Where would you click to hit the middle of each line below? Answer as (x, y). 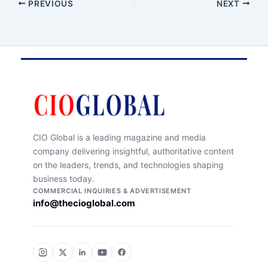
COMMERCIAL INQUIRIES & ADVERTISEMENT (112, 191)
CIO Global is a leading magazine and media (119, 138)
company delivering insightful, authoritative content (133, 151)
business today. (64, 179)
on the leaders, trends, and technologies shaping (128, 165)
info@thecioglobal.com (84, 203)
